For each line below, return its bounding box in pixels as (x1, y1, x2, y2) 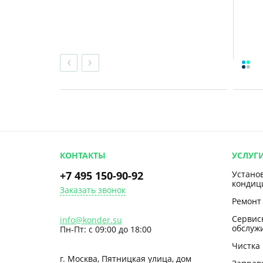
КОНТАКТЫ (60, 150, 106, 161)
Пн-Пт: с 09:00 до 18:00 (60, 224, 151, 235)
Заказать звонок (60, 184, 126, 195)
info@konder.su (60, 214, 122, 225)
